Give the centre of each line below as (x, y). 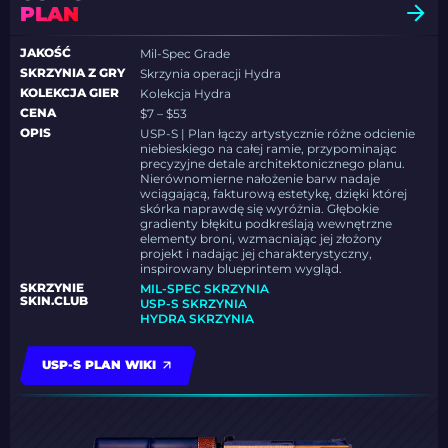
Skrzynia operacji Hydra (211, 74)
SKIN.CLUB (54, 301)
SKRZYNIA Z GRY (72, 73)
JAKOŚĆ (45, 53)
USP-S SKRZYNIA (194, 304)
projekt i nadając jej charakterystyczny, (256, 254)
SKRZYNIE (52, 288)
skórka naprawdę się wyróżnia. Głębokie (260, 209)
